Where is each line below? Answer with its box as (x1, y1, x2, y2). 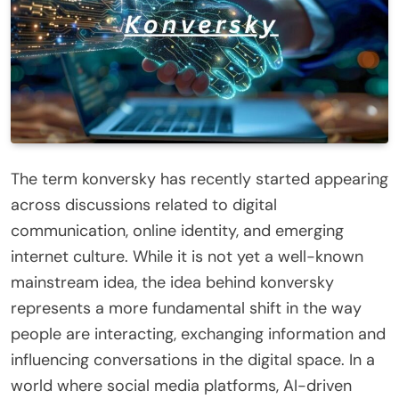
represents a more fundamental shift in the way (11, 297, 362, 319)
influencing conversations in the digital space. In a (11, 348, 375, 370)
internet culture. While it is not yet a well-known (11, 245, 363, 267)
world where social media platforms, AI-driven (11, 374, 352, 396)
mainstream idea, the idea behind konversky (11, 271, 334, 293)
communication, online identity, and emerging (11, 219, 344, 241)
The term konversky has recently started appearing (11, 167, 388, 190)
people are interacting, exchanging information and (11, 322, 386, 345)
